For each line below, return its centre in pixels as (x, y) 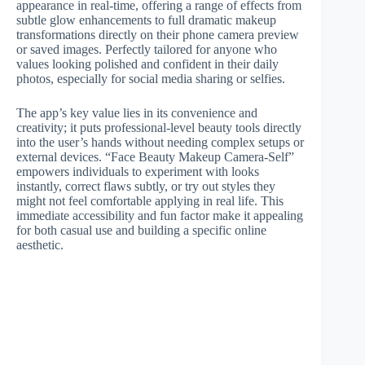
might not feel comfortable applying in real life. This (150, 201)
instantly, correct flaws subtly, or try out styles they (146, 186)
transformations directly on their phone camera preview (158, 35)
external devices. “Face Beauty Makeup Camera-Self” (155, 157)
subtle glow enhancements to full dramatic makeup (146, 20)
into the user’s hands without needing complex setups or (160, 142)
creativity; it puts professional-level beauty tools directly (159, 128)
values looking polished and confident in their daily (147, 64)
